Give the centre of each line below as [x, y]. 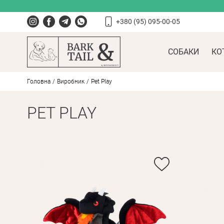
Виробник [70, 81]
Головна [38, 81]
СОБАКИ [183, 52]
